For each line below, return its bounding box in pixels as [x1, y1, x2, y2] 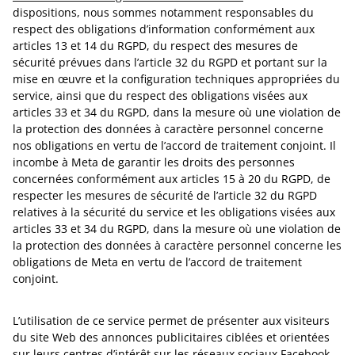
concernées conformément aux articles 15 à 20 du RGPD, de [13, 171, 330, 186]
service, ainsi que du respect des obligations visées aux [13, 88, 307, 103]
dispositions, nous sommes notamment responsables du [13, 5, 314, 20]
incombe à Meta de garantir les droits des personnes [13, 155, 295, 170]
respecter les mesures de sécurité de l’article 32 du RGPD [13, 188, 317, 203]
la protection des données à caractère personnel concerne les [13, 238, 342, 253]
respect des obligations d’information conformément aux [13, 21, 315, 36]
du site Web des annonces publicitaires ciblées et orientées [13, 330, 330, 345]
